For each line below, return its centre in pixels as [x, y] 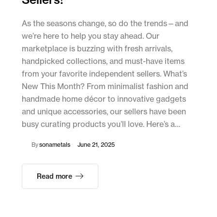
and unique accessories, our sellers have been [104, 112]
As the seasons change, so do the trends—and [105, 23]
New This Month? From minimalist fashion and [105, 86]
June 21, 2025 [96, 145]
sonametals [55, 145]
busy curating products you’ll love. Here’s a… [101, 124]
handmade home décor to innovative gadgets [104, 99]
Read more [54, 177]
